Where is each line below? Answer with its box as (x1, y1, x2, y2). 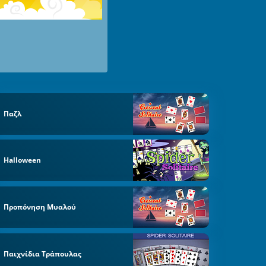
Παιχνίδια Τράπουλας (4, 248, 82, 259)
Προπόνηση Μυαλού (4, 202, 77, 212)
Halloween (4, 155, 42, 166)
